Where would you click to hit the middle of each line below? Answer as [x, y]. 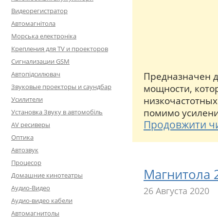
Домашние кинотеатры [47, 175]
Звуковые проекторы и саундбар [61, 87]
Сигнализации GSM [40, 61]
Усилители [27, 99]
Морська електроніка [44, 36]
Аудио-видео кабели [42, 200]
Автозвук [25, 150]
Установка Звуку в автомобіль [57, 112]
